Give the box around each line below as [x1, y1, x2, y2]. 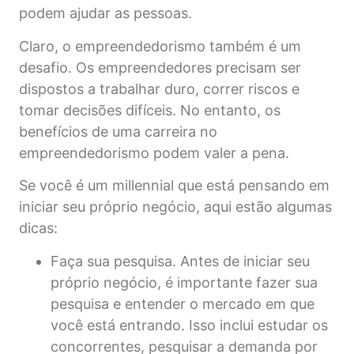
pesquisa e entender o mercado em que [51, 295, 314, 312]
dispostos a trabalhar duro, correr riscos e [19, 80, 299, 97]
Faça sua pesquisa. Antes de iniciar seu [51, 252, 310, 269]
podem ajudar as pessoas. [19, 5, 192, 22]
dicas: [19, 220, 58, 237]
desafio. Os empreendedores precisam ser [19, 58, 301, 76]
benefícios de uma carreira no [19, 122, 217, 140]
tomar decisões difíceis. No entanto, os [19, 101, 281, 119]
